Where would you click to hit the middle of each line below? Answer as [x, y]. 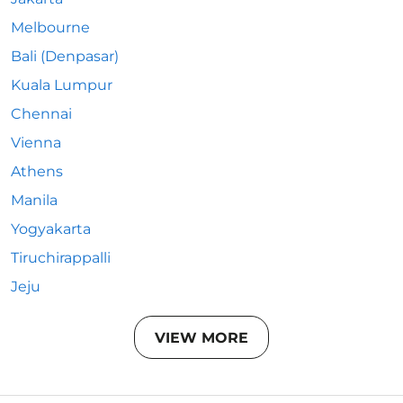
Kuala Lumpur [62, 85]
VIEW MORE [201, 337]
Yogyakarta [51, 229]
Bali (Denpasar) [65, 56]
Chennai [41, 114]
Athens [37, 171]
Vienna [36, 143]
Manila [34, 200]
